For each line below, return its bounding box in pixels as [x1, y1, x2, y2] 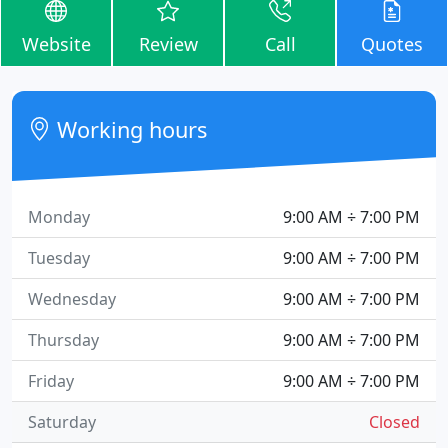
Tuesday [28, 247, 90, 269]
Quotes [361, 32, 423, 56]
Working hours [51, 115, 208, 144]
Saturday [28, 411, 96, 433]
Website [21, 32, 91, 56]
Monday [28, 206, 90, 228]
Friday [28, 370, 74, 392]
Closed [369, 411, 420, 433]
